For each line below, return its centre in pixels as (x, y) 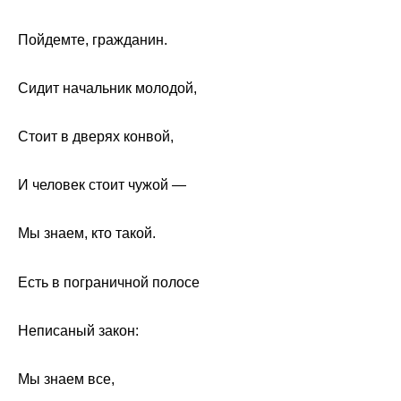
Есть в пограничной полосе (109, 282)
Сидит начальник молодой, (107, 88)
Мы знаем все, (66, 379)
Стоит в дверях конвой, (96, 136)
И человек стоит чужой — (102, 185)
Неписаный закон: (78, 330)
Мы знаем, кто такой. (87, 234)
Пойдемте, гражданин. (93, 39)
